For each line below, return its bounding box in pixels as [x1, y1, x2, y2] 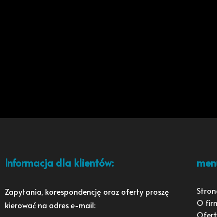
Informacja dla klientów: [5, 156, 114, 170]
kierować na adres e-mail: [5, 199, 95, 210]
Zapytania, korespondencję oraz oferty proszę [5, 186, 169, 197]
